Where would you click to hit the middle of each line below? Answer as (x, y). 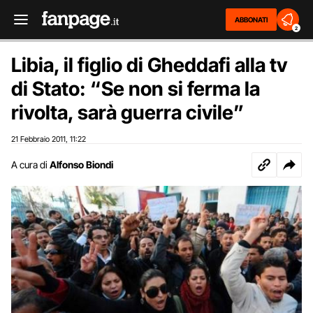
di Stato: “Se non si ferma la (136, 89)
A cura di (29, 165)
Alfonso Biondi (81, 165)
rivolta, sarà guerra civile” (128, 112)
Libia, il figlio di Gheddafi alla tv (149, 65)
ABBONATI (251, 20)
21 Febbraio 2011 (38, 139)
